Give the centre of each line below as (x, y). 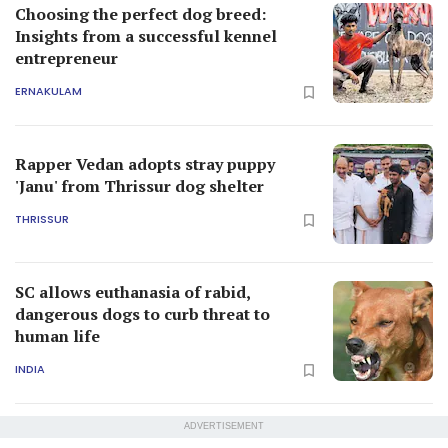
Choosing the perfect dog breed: (140, 13)
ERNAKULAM (48, 91)
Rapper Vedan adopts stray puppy (145, 163)
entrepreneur (66, 57)
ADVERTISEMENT (224, 425)
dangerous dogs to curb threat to (142, 313)
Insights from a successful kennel (146, 35)
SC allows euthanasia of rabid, (132, 291)
